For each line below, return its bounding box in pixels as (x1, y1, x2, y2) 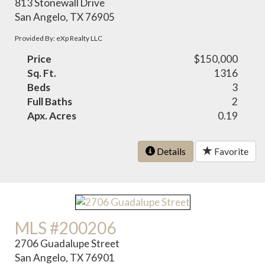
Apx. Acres (27, 109, 77, 122)
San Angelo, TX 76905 (15, 10, 115, 23)
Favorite (212, 145, 248, 157)
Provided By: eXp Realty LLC (15, 33, 103, 43)
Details (155, 145, 186, 157)
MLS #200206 (15, 218, 117, 238)
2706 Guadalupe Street (15, 237, 120, 250)
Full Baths (27, 95, 73, 108)
